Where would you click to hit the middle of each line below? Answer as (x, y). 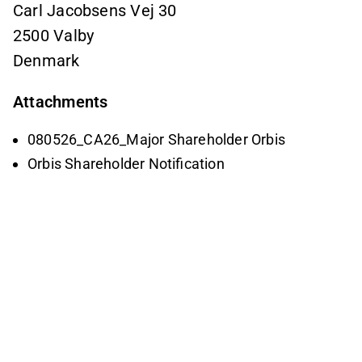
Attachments (61, 102)
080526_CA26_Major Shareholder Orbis (156, 140)
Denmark (46, 61)
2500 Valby (54, 36)
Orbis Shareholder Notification (126, 163)
